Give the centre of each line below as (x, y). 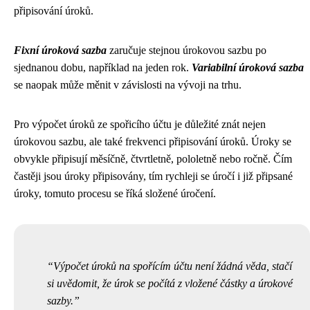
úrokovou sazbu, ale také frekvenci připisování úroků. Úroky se (153, 141)
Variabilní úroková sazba (248, 67)
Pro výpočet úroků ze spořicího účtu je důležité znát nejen (140, 124)
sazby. (60, 300)
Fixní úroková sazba (60, 50)
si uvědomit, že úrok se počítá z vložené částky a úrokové (170, 283)
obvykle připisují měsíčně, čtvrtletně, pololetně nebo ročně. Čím (153, 158)
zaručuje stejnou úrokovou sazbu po (186, 50)
